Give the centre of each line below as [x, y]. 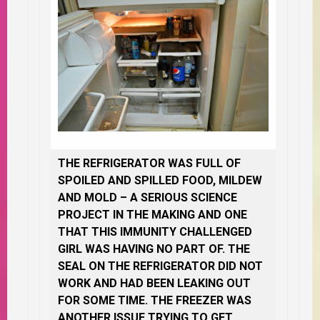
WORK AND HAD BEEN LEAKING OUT [154, 283]
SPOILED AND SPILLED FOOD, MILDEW [160, 180]
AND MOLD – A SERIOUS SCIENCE [147, 197]
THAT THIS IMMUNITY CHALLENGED [155, 231]
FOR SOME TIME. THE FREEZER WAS [155, 300]
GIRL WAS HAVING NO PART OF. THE [154, 249]
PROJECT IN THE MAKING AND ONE [152, 214]
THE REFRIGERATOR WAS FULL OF [149, 163]
